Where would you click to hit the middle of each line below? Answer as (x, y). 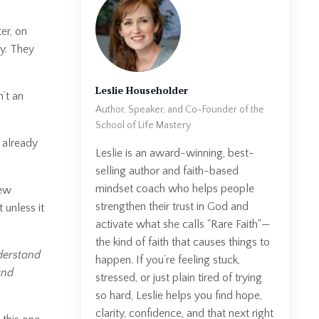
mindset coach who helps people (174, 188)
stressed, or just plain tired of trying (178, 277)
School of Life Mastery (143, 125)
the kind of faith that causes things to (182, 242)
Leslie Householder (141, 90)
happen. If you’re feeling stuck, (167, 260)
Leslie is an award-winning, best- (174, 153)
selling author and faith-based (167, 171)
